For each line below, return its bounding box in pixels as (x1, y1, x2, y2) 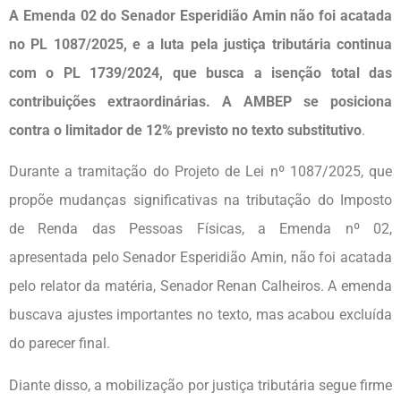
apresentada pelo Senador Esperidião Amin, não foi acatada (9, 249, 392, 267)
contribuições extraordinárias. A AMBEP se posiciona (9, 93, 392, 110)
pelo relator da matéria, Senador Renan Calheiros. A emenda (9, 277, 392, 295)
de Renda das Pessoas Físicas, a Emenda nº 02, (9, 220, 392, 238)
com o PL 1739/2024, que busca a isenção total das (9, 64, 392, 81)
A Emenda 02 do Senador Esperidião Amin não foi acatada (9, 7, 392, 24)
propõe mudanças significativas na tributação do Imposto (9, 192, 392, 209)
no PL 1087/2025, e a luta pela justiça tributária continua (9, 36, 392, 53)
